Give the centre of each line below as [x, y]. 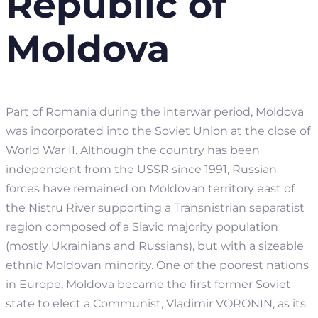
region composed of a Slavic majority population [142, 226]
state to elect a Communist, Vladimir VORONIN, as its [156, 303]
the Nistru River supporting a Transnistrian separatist [155, 207]
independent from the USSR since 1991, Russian [141, 169]
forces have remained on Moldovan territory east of [150, 188]
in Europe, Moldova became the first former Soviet [148, 284]
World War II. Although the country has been [133, 150]
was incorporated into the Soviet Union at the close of [158, 131]
